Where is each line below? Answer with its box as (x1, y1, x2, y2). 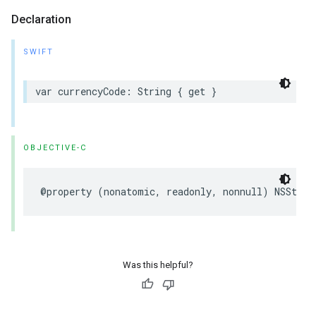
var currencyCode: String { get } (35, 85, 217, 98)
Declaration (11, 13, 71, 26)
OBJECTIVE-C (23, 143, 87, 152)
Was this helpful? (123, 260, 193, 270)
